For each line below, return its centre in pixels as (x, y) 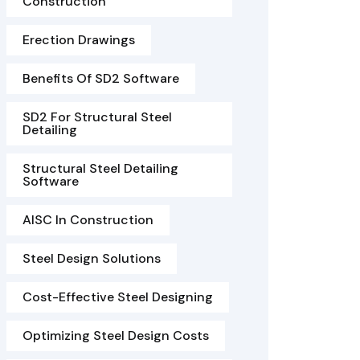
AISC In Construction (88, 220)
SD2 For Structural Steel (97, 117)
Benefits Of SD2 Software (101, 78)
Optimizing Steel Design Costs (116, 335)
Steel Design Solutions (92, 258)
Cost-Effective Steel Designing (118, 297)
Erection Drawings (79, 40)
